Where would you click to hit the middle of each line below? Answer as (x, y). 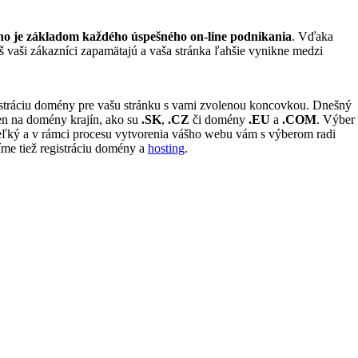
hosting (166, 149)
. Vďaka (312, 37)
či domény (219, 120)
